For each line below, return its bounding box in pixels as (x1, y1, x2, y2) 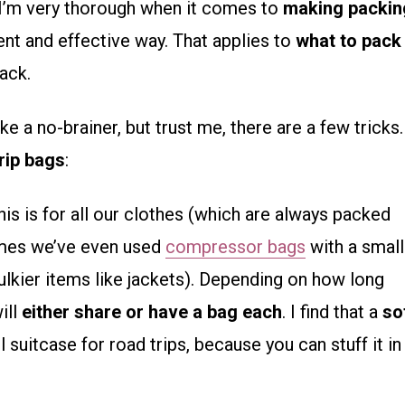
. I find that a (282, 301, 382, 324)
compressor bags (165, 236, 306, 259)
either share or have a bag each (22, 301, 282, 324)
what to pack (296, 30, 401, 52)
